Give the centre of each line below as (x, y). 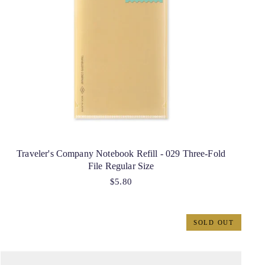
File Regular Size (121, 166)
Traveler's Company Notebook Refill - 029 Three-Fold (121, 154)
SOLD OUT (214, 222)
